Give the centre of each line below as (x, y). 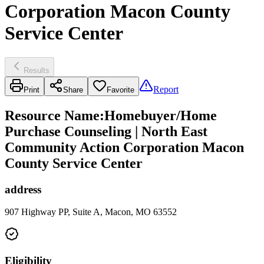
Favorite (121, 90)
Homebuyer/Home (161, 115)
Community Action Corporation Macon (124, 147)
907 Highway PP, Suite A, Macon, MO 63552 (91, 212)
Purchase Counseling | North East (106, 131)
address (23, 189)
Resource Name (52, 115)
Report (166, 89)
